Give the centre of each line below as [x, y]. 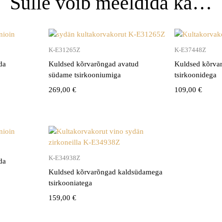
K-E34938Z [64, 158]
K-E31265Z [64, 50]
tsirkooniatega [70, 183]
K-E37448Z [191, 50]
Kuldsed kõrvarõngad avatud [93, 64]
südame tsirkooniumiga [84, 75]
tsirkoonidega [196, 75]
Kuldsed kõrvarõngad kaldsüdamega [105, 172]
